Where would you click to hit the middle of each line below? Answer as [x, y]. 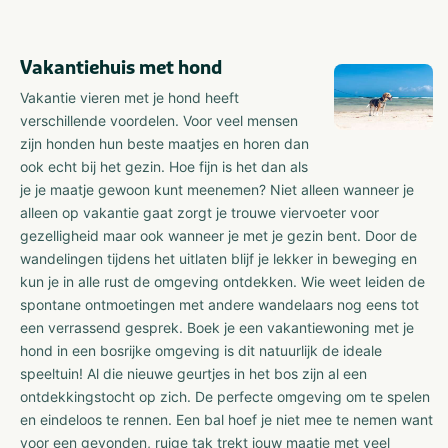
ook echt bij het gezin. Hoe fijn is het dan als [164, 166]
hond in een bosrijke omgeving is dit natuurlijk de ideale [201, 350]
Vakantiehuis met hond [121, 67]
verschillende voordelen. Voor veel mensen [159, 120]
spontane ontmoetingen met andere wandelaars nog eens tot [219, 304]
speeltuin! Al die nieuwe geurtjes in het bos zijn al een [193, 373]
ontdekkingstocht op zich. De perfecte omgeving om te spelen [225, 396]
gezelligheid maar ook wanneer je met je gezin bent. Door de [218, 235]
